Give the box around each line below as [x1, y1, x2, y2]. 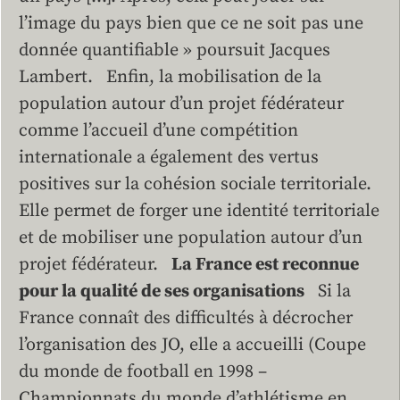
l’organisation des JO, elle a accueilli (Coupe [19, 333, 366, 356]
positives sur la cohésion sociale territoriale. [19, 172, 371, 196]
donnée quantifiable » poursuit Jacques [19, 38, 330, 62]
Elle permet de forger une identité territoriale [19, 199, 379, 222]
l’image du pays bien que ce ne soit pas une [19, 12, 363, 35]
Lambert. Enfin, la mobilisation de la [19, 65, 321, 88]
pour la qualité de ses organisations [19, 279, 304, 303]
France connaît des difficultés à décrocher [19, 306, 353, 329]
